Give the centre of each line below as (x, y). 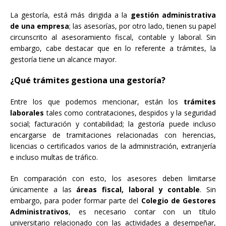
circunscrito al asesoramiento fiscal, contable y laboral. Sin (113, 37)
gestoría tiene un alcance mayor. (63, 60)
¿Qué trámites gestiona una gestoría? (88, 80)
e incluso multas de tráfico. (54, 157)
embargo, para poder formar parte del (76, 201)
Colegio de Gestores (178, 201)
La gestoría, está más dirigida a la (70, 15)
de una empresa (40, 26)
